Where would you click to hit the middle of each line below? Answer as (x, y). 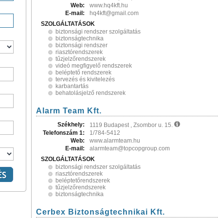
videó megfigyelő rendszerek (94, 66)
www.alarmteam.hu (115, 141)
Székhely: (71, 125)
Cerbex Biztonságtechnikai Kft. (100, 212)
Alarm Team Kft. (69, 111)
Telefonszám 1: (64, 133)
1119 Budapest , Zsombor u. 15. (132, 125)
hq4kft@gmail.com (114, 13)
